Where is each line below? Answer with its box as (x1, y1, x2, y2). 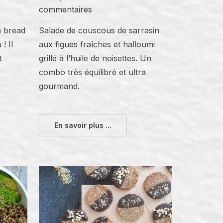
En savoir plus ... (54, 121, 112, 130)
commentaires (39, 4, 93, 15)
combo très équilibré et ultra (39, 67, 146, 78)
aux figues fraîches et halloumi (39, 39, 155, 50)
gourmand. (39, 81, 80, 92)
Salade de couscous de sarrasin (39, 25, 160, 36)
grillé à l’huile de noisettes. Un (39, 53, 152, 64)
